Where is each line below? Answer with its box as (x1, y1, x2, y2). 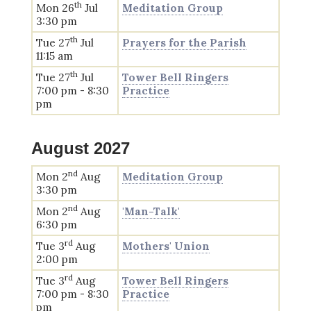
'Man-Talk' (121, 205, 180, 218)
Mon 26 (35, 1, 74, 15)
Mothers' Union (121, 239, 210, 253)
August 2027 (31, 139, 130, 158)
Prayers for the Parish (121, 36, 246, 49)
